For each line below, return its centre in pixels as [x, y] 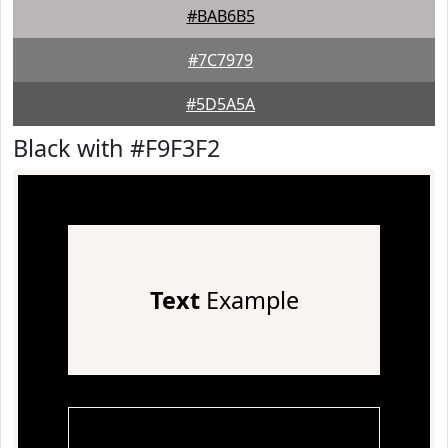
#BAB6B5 [220, 16]
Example [249, 300]
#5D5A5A [220, 104]
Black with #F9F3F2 [116, 148]
